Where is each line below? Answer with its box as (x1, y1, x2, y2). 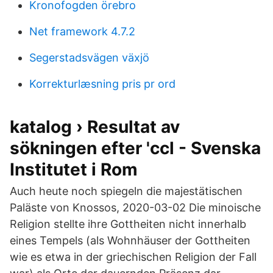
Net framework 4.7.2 (29, 25, 135, 38)
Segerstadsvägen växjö (29, 51, 149, 64)
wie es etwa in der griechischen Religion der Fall (10, 250, 257, 263)
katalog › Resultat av (10, 116, 180, 137)
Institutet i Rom (10, 159, 138, 180)
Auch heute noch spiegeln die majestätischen (10, 185, 243, 197)
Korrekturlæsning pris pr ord (29, 77, 175, 90)
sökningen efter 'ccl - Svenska (10, 138, 261, 158)
